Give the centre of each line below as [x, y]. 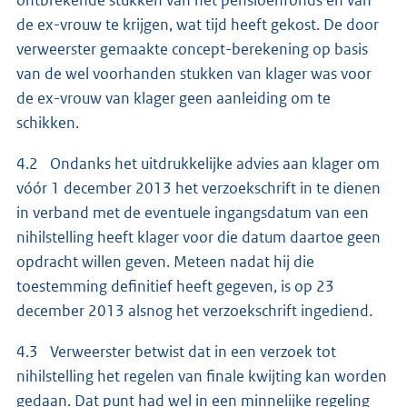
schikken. [48, 122]
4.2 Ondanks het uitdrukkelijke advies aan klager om [198, 163]
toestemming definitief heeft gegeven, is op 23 [175, 286]
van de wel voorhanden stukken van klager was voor [194, 73]
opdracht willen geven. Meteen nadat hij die [165, 261]
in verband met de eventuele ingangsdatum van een [193, 212]
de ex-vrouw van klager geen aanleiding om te [174, 98]
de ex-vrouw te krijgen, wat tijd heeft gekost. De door [198, 24]
